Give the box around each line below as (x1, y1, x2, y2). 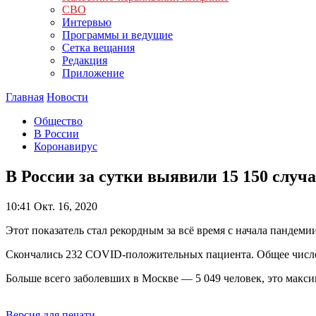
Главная (6, 91, 44, 103)
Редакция (62, 54, 107, 66)
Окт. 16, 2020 (31, 200, 97, 212)
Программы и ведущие (62, 29, 173, 41)
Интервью (62, 16, 111, 28)
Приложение (62, 67, 124, 79)
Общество (34, 115, 83, 127)
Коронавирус (34, 140, 97, 152)
